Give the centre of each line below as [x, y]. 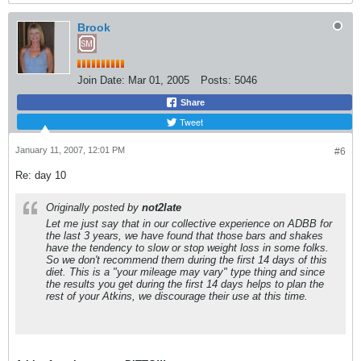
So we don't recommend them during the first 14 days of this [187, 260]
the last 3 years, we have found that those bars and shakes [185, 236]
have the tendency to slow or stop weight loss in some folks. [187, 248]
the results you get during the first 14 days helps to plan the [185, 284]
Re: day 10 [41, 175]
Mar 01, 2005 [159, 80]
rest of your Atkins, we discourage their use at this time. [177, 296]
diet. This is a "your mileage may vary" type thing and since [185, 272]
